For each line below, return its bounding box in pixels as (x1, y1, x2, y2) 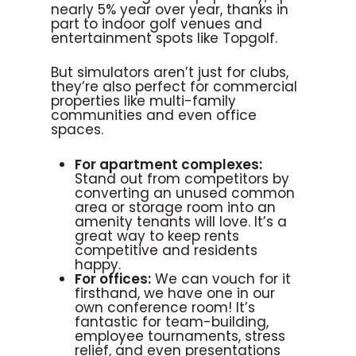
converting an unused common (75, 183, 295, 203)
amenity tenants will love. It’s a (75, 211, 287, 231)
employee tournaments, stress (75, 326, 285, 346)
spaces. (51, 120, 103, 140)
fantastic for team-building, (75, 311, 269, 331)
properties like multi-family (51, 91, 236, 111)
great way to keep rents (75, 226, 239, 246)
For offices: (75, 269, 151, 288)
